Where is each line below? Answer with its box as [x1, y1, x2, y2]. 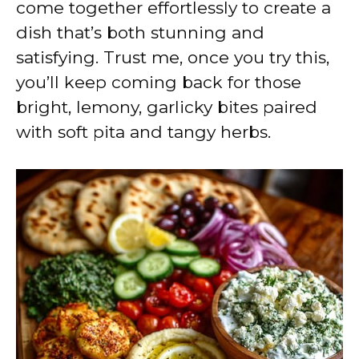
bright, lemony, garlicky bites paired [16, 96, 317, 117]
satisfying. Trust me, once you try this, [16, 46, 329, 67]
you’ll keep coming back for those [16, 71, 301, 92]
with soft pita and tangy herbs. [16, 121, 271, 142]
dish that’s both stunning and [16, 22, 264, 42]
